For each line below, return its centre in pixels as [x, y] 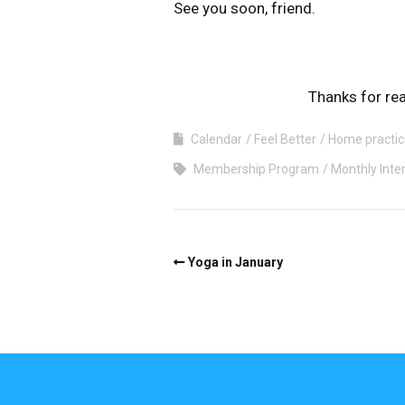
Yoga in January [235, 263]
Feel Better [285, 140]
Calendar [217, 140]
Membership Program [256, 170]
